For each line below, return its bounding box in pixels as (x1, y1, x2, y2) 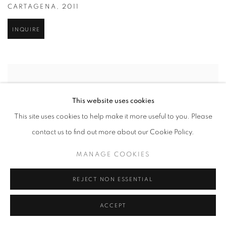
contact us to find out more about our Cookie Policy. (32, 129, 194, 136)
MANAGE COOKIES (76, 151, 150, 158)
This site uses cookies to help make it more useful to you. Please (14, 113, 212, 120)
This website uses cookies (72, 97, 154, 104)
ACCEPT (99, 203, 127, 208)
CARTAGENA (8, 4, 56, 11)
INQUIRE (12, 27, 40, 33)
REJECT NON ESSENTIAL (73, 177, 153, 182)
